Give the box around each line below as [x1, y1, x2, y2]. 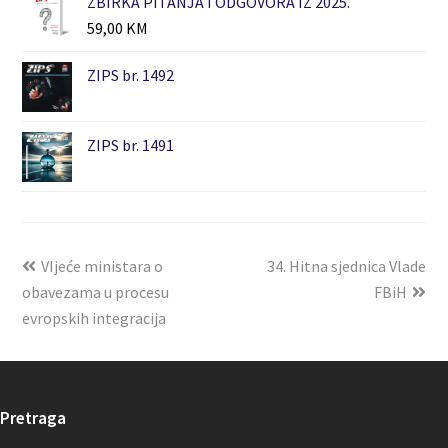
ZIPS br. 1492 [87, 65, 175, 86]
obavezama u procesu [22, 282, 170, 303]
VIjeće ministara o [41, 256, 164, 277]
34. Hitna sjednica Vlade [266, 256, 426, 277]
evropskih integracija [22, 308, 167, 329]
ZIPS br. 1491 [87, 135, 175, 156]
